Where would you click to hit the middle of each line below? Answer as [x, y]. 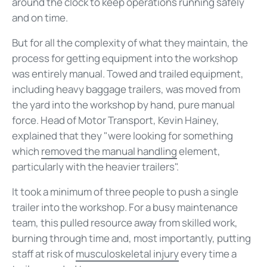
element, [199, 151]
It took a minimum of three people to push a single [125, 192]
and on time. [40, 18]
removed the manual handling [109, 151]
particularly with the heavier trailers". [95, 167]
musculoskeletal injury [127, 254]
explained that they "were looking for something [122, 136]
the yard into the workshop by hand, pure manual [123, 105]
